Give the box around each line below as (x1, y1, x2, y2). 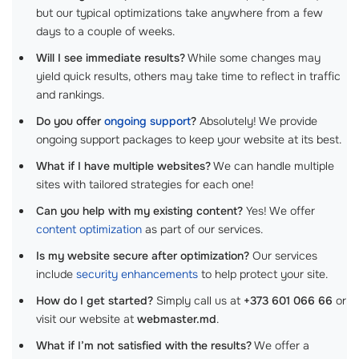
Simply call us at (153, 293, 244, 308)
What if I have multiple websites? (36, 159, 211, 173)
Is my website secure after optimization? (36, 248, 249, 263)
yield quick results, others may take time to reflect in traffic (36, 69, 341, 83)
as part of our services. (142, 222, 263, 236)
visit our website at (36, 312, 137, 326)
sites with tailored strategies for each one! (36, 177, 254, 192)
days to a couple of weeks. (36, 24, 175, 38)
